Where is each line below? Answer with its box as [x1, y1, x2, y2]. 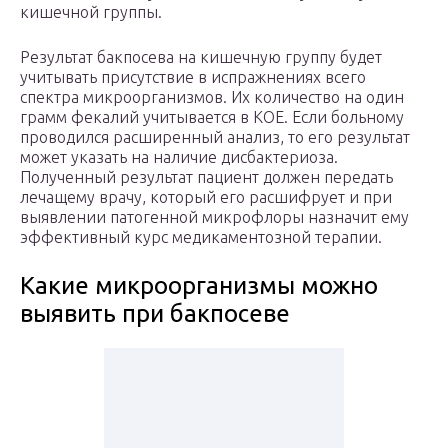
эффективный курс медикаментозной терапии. [20, 228, 382, 247]
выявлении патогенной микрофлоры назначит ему [20, 208, 409, 227]
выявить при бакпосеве [20, 300, 290, 328]
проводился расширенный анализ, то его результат [20, 128, 410, 147]
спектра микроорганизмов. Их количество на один [20, 88, 404, 107]
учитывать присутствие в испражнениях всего [20, 68, 366, 87]
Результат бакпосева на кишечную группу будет [20, 48, 382, 67]
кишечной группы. [20, 3, 162, 22]
